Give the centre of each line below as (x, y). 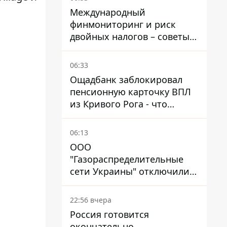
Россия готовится (109, 214)
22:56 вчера (91, 200)
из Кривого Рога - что (119, 104)
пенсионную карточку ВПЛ (130, 92)
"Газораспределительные (127, 159)
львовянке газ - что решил (130, 183)
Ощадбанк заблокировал (126, 80)
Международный (108, 12)
